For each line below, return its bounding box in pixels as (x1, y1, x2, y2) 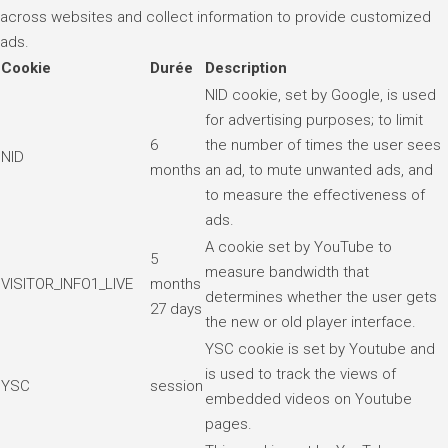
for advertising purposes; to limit (205, 110, 423, 129)
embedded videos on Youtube (205, 389, 412, 408)
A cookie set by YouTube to (205, 237, 392, 256)
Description (205, 58, 287, 77)
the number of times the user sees (205, 135, 441, 154)
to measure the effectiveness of (205, 185, 425, 204)
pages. (205, 414, 252, 433)
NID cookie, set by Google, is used (205, 85, 436, 104)
